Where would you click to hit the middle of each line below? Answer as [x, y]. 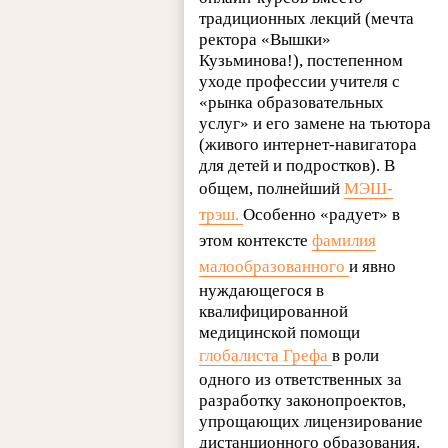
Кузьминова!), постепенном [301, 60]
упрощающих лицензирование [311, 421]
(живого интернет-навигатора [308, 144]
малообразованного [274, 266]
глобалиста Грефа [266, 355]
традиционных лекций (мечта [307, 18]
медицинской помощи [280, 332]
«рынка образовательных [292, 102]
